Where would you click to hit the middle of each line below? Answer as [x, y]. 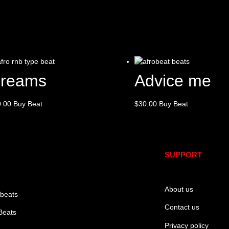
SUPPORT [183, 155]
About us [179, 189]
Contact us [182, 207]
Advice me [173, 81]
